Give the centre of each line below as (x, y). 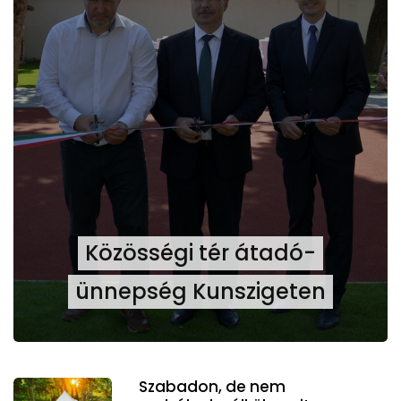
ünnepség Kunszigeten (200, 292)
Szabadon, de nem (212, 387)
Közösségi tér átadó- (200, 253)
